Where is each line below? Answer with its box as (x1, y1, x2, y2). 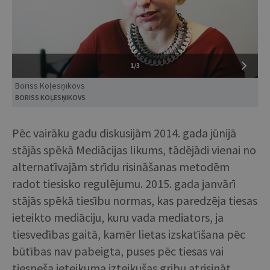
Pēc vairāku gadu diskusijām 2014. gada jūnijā (12, 125, 236, 140)
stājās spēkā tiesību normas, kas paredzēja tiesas (12, 192, 257, 208)
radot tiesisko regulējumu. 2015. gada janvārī (12, 175, 236, 191)
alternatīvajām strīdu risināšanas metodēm (12, 159, 230, 174)
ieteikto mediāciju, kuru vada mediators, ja (12, 209, 224, 225)
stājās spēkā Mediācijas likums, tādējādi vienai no (12, 142, 256, 157)
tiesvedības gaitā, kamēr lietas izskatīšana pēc (12, 226, 245, 242)
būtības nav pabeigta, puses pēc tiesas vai (12, 243, 224, 259)
